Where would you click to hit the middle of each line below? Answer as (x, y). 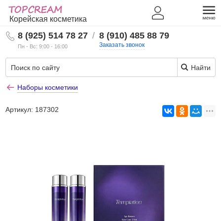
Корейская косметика (48, 19)
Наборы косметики (48, 87)
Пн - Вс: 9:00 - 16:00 (43, 46)
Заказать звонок (122, 45)
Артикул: (20, 110)
